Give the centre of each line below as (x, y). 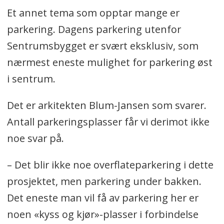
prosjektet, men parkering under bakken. (104, 181)
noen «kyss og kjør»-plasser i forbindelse (102, 214)
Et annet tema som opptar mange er (93, 12)
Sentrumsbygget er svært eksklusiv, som (102, 45)
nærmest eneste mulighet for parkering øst (109, 62)
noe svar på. (36, 138)
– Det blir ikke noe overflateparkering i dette (110, 164)
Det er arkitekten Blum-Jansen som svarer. (106, 105)
